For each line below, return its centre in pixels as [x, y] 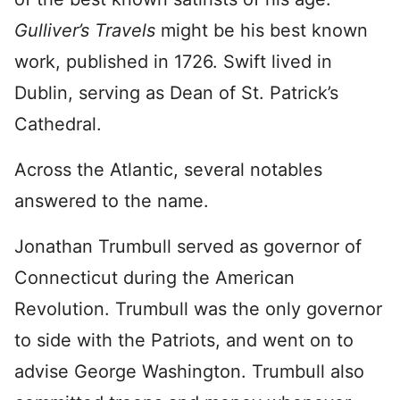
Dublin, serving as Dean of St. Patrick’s [176, 93]
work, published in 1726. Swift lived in [173, 62]
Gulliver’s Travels [87, 30]
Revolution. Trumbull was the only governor [198, 309]
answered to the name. [112, 201]
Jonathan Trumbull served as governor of [188, 246]
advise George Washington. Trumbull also [189, 371]
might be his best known [264, 30]
